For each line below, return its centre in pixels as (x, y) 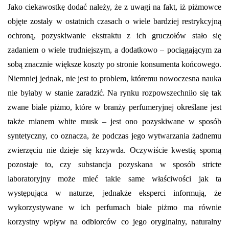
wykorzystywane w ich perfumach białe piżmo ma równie (114, 207)
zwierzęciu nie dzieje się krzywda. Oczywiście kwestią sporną (114, 150)
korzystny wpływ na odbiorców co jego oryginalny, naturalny (114, 221)
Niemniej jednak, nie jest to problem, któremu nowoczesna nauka (114, 78)
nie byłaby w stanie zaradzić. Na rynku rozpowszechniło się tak (114, 93)
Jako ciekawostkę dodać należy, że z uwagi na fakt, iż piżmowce (114, 7)
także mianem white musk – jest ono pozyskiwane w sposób (114, 121)
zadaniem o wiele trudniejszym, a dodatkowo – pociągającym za (114, 50)
